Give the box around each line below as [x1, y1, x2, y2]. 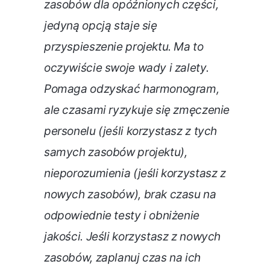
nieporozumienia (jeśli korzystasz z [44, 166, 226, 181]
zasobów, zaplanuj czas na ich [44, 251, 201, 265]
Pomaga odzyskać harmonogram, [44, 82, 219, 96]
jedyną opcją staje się [44, 19, 157, 33]
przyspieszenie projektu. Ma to [44, 40, 204, 54]
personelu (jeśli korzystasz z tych [44, 124, 218, 139]
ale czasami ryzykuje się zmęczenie [44, 103, 230, 118]
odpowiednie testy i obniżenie [44, 209, 199, 223]
